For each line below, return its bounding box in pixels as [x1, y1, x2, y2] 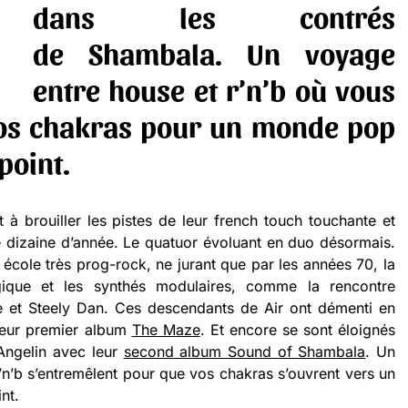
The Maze [131, 321, 200, 340]
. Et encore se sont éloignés [199, 321, 396, 340]
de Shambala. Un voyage [33, 35, 395, 71]
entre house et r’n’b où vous [33, 71, 395, 107]
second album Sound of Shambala [123, 342, 366, 362]
